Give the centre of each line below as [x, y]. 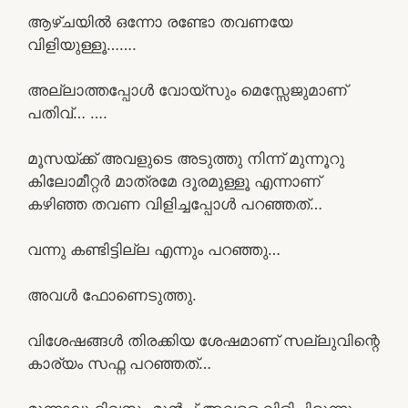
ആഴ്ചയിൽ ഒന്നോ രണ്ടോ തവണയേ [160, 21]
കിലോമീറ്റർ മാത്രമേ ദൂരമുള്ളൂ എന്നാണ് [174, 181]
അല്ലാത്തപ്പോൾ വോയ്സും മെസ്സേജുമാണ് [187, 90]
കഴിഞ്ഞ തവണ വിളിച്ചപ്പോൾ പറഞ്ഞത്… [175, 204]
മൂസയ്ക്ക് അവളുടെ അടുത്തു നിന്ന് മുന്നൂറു [186, 158]
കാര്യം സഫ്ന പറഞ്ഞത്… [119, 363]
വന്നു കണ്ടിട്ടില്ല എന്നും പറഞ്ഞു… [154, 249]
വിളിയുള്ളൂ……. [82, 44]
